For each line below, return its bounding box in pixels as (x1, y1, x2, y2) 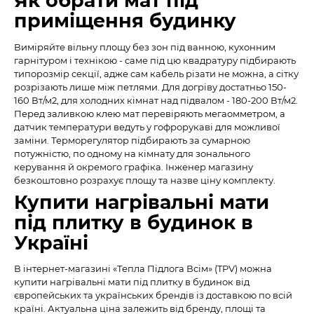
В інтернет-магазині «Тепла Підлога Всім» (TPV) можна (14, 263, 272, 274)
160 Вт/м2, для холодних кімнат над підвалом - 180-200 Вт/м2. (14, 94, 298, 106)
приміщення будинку (14, 9, 236, 32)
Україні (14, 231, 88, 254)
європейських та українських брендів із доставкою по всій (14, 289, 292, 301)
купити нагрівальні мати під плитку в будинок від (14, 276, 250, 287)
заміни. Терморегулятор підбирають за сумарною (14, 134, 250, 146)
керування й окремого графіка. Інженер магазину (14, 161, 253, 172)
